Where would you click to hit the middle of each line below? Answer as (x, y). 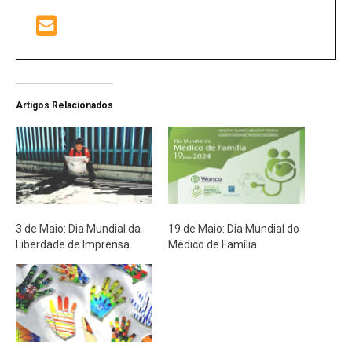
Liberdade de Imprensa (73, 245)
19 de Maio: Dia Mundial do (234, 229)
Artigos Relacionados (64, 105)
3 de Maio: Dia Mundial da (78, 229)
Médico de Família (213, 245)
